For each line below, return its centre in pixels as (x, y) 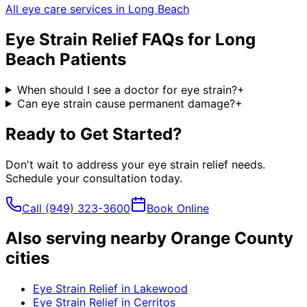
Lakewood (161, 289)
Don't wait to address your (77, 164)
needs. (247, 164)
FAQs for (176, 39)
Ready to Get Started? (94, 134)
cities (27, 258)
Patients (91, 59)
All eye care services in (67, 9)
